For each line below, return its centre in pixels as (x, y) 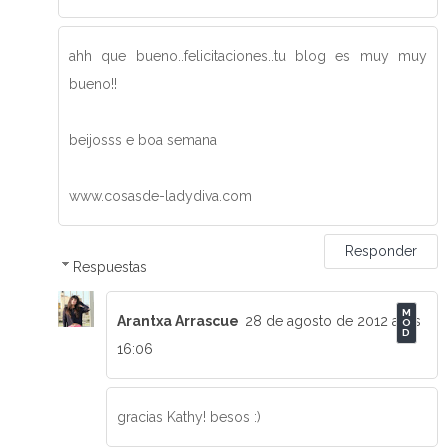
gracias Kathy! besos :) (189, 416)
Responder (381, 251)
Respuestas (110, 266)
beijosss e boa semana (143, 140)
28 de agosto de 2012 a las (333, 320)
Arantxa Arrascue (178, 320)
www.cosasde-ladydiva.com (160, 196)
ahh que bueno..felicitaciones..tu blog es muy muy (248, 56)
